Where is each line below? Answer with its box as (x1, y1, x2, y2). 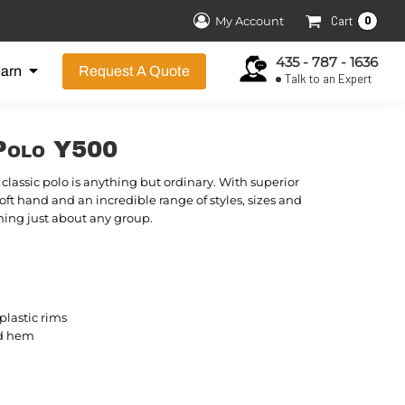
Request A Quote (79, 63, 190, 80)
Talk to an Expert (285, 71, 372, 87)
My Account (215, 14, 284, 28)
